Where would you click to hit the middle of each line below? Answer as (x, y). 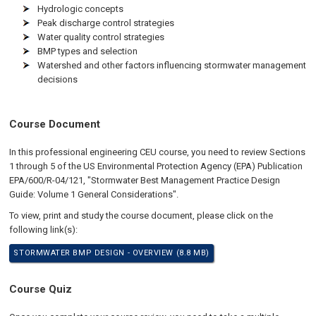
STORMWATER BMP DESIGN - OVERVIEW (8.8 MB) (111, 253)
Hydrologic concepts (81, 9)
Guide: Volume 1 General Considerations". (95, 194)
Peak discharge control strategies (106, 23)
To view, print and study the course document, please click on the (141, 215)
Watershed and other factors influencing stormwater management (172, 65)
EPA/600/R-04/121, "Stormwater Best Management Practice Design (145, 180)
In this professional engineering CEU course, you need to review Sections (158, 152)
